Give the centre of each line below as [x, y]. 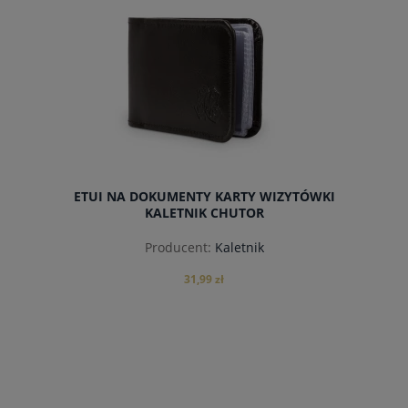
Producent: [178, 247]
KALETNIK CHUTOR [204, 213]
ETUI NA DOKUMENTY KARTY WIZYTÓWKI [204, 197]
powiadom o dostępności [204, 390]
